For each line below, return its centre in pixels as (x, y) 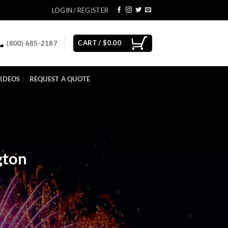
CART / (91, 42)
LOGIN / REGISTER (80, 10)
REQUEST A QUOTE (60, 79)
